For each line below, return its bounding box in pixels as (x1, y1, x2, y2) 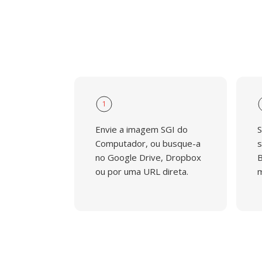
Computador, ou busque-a (95, 137, 201, 149)
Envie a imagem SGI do (95, 123, 188, 135)
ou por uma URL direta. (95, 166, 188, 177)
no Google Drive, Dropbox (95, 151, 201, 163)
